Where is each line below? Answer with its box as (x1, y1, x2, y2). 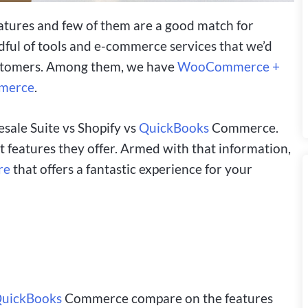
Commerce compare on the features (62, 290, 273, 307)
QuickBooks (139, 119, 209, 135)
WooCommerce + (177, 58, 280, 74)
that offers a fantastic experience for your (10, 160, 252, 177)
